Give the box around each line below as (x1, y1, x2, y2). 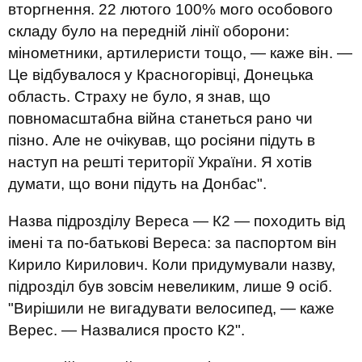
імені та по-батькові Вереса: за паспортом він (8, 234, 337, 251)
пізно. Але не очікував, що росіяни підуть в (8, 132, 315, 149)
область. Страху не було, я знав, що (8, 88, 271, 105)
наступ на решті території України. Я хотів (8, 154, 312, 170)
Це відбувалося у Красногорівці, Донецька (8, 66, 314, 83)
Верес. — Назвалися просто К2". (8, 322, 245, 339)
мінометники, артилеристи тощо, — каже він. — (8, 44, 352, 61)
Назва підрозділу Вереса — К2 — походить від (8, 213, 345, 229)
